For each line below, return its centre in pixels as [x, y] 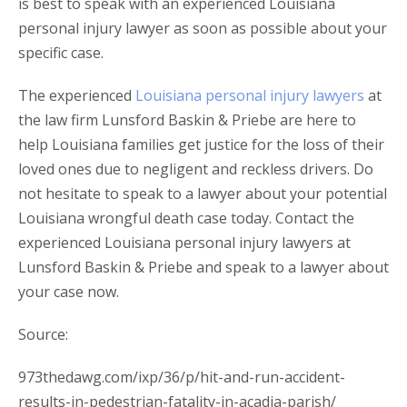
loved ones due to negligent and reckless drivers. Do [196, 169]
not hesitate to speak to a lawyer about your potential [203, 194]
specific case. [61, 53]
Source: [43, 335]
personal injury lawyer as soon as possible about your [203, 29]
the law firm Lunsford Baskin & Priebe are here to [187, 120]
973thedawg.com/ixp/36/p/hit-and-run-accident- [182, 377]
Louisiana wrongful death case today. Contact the [186, 218]
